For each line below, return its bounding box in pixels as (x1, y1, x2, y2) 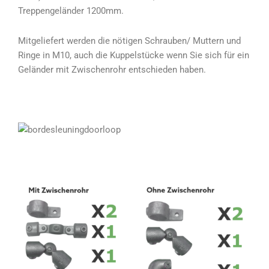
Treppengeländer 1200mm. (18, 5, 124, 17)
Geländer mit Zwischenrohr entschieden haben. (18, 64, 206, 75)
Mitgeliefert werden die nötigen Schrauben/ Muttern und (18, 35, 241, 46)
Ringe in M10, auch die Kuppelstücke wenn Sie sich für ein (18, 49, 249, 61)
